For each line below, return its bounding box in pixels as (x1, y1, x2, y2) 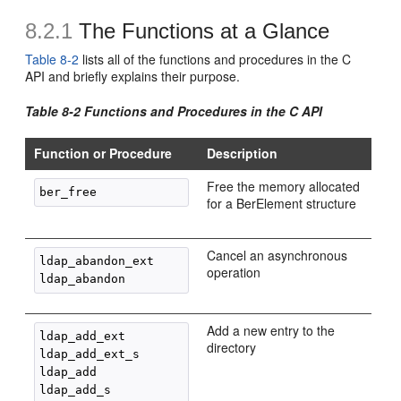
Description (207, 144, 278, 162)
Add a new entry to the (207, 321, 336, 339)
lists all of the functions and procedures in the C (79, 50, 352, 68)
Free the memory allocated (207, 177, 361, 195)
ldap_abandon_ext (39, 254, 155, 268)
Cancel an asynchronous (207, 246, 348, 264)
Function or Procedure (34, 144, 173, 162)
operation (207, 263, 261, 281)
